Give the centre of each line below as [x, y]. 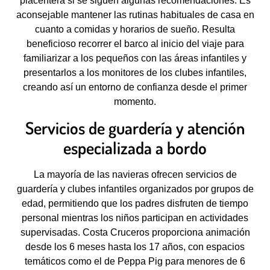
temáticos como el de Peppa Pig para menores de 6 [135, 261]
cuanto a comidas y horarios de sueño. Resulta [135, 30]
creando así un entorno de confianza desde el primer [135, 87]
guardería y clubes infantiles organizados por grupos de [135, 189]
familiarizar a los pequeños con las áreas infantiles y [135, 58]
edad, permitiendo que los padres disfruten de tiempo [135, 203]
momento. [135, 102]
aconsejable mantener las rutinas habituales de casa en [135, 15]
